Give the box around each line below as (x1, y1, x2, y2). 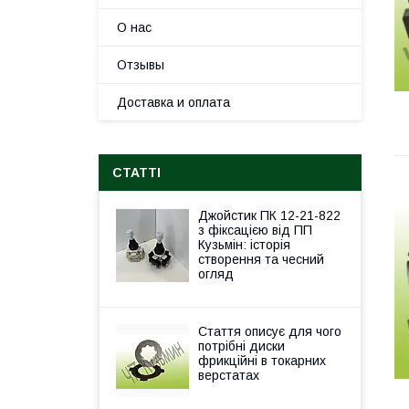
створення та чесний (198, 252, 324, 267)
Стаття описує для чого (198, 324, 341, 339)
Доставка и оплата (117, 95, 230, 110)
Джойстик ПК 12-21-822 (198, 208, 341, 223)
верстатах (198, 368, 259, 383)
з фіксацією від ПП (198, 223, 312, 237)
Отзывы (117, 58, 164, 72)
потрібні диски (198, 339, 285, 353)
